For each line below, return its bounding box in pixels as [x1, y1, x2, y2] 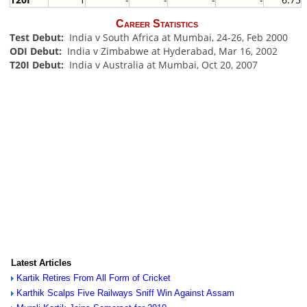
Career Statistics [116, 17, 198, 29]
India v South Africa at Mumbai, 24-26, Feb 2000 [66, 30, 288, 44]
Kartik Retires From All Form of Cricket [16, 272, 171, 283]
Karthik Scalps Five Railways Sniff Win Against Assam [16, 287, 234, 298]
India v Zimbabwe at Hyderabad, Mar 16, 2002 [64, 44, 278, 58]
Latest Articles [10, 257, 71, 268]
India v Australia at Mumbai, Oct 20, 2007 [66, 58, 258, 71]
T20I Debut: [9, 58, 66, 71]
